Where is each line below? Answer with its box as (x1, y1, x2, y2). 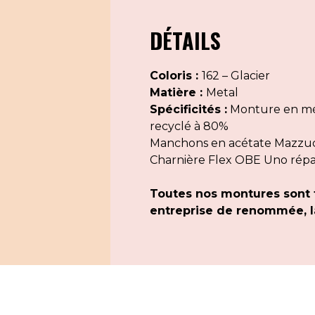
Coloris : (149, 69, 202, 82)
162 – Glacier (201, 69, 270, 82)
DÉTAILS (149, 25, 221, 56)
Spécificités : (149, 103, 227, 116)
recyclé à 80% (149, 120, 229, 133)
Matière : (149, 86, 206, 99)
